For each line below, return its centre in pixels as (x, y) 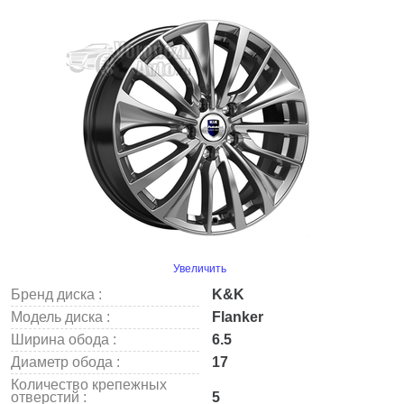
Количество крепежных (89, 385)
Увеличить (199, 269)
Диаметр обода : (65, 362)
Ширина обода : (64, 340)
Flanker (236, 317)
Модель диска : (60, 317)
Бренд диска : (56, 294)
